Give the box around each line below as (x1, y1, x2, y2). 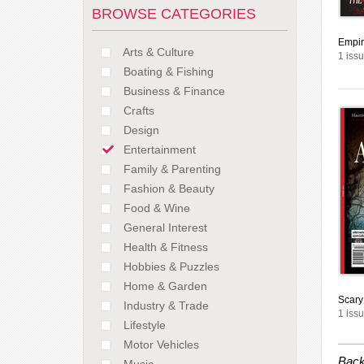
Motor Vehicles (123, 337, 199, 351)
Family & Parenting (123, 162, 221, 175)
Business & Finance (123, 84, 225, 97)
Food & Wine (123, 201, 190, 214)
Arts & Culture (123, 45, 194, 58)
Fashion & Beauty (123, 181, 214, 195)
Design (123, 123, 159, 136)
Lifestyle (123, 318, 166, 331)
